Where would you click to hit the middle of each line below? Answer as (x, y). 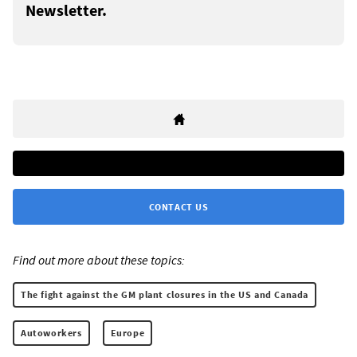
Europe (127, 333)
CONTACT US (178, 207)
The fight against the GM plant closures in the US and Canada (165, 295)
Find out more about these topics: (99, 260)
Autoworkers (51, 333)
